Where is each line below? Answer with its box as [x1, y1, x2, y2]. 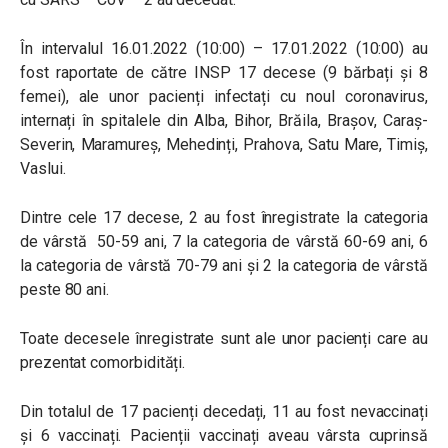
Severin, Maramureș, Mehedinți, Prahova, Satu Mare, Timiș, [20, 134, 428, 154]
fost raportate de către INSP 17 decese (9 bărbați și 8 [20, 62, 428, 82]
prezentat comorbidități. [20, 352, 186, 372]
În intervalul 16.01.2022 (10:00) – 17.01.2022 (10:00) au [20, 38, 428, 58]
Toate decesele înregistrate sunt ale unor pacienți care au [20, 328, 428, 348]
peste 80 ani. [20, 279, 110, 299]
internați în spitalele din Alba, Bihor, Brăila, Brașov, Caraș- [20, 110, 428, 130]
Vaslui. [20, 158, 66, 178]
